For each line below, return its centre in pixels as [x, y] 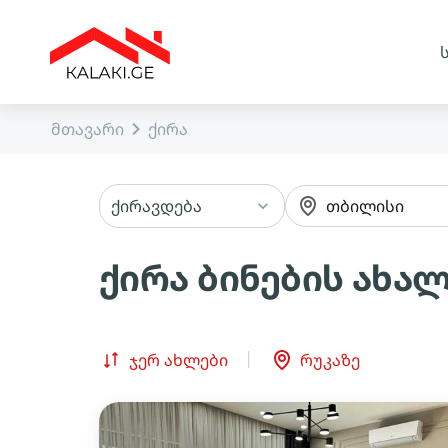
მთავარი [87, 129]
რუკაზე [330, 360]
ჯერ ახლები [178, 360]
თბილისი [364, 206]
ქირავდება [156, 206]
